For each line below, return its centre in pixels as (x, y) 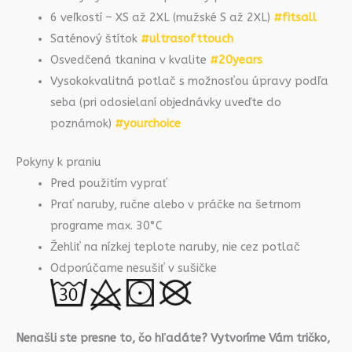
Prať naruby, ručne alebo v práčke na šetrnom (175, 204)
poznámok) (82, 123)
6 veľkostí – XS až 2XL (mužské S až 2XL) (161, 17)
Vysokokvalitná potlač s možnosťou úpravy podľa (189, 81)
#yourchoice (147, 123)
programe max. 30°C (106, 225)
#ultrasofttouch (187, 38)
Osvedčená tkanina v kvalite (130, 60)
